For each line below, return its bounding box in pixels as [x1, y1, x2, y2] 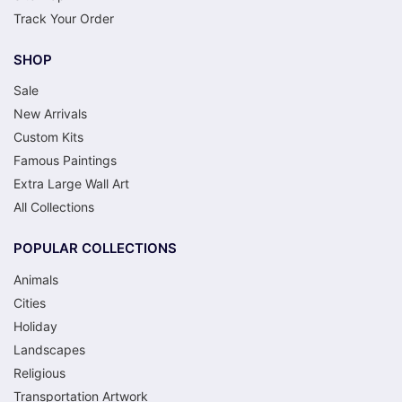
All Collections [13, 199, 94, 215]
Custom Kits [13, 129, 83, 145]
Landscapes [13, 341, 85, 357]
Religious [13, 364, 66, 380]
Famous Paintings [13, 153, 117, 169]
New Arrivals [13, 106, 87, 122]
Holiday [13, 318, 57, 334]
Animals [13, 271, 58, 287]
